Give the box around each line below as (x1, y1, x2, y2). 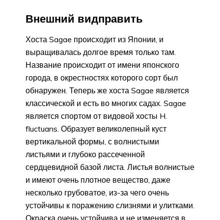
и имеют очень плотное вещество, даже (26, 175, 170, 185)
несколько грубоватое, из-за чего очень (26, 188, 169, 198)
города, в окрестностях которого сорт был (26, 73, 178, 83)
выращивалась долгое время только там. (26, 47, 176, 57)
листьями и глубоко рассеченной (26, 149, 145, 160)
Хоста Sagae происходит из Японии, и (26, 34, 164, 45)
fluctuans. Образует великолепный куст (26, 124, 166, 134)
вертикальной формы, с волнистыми (26, 137, 159, 147)
